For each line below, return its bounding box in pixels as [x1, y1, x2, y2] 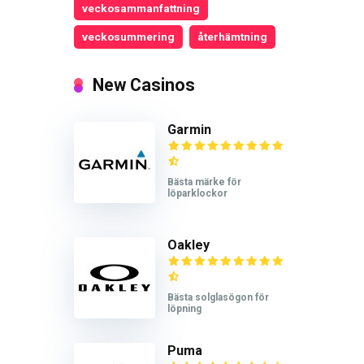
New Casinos [93, 74, 195, 95]
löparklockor [167, 187, 227, 199]
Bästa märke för [167, 175, 241, 188]
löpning [167, 303, 201, 315]
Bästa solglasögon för [167, 292, 269, 304]
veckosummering [82, 30, 175, 43]
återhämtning [197, 30, 267, 43]
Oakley [167, 237, 210, 253]
